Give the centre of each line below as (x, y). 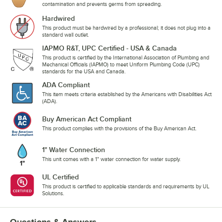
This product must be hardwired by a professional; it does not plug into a (126, 28)
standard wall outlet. (66, 35)
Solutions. (53, 194)
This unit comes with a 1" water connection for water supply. (111, 159)
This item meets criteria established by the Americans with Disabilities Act (127, 94)
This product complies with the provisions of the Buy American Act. (119, 129)
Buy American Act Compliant (87, 119)
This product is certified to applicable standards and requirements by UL (126, 187)
